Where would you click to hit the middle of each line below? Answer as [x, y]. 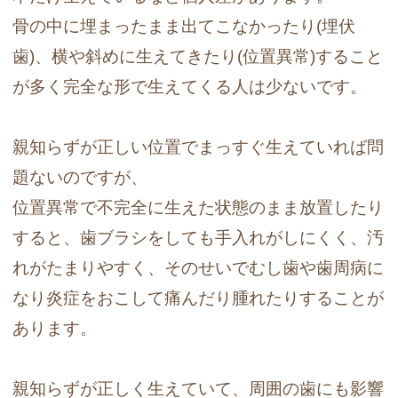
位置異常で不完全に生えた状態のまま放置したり [199, 208]
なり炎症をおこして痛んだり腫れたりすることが [199, 298]
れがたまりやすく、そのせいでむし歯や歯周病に [199, 268]
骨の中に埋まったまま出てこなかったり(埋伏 [184, 27]
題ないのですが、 [80, 178]
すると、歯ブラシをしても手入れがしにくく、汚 [199, 238]
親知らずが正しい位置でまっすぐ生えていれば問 [199, 147]
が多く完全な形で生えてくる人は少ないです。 [190, 87]
